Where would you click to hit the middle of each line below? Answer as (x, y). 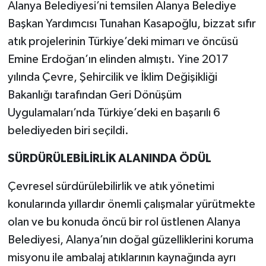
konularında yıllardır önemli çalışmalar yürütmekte (131, 205)
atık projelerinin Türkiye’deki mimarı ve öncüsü (123, 42)
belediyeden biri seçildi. (68, 131)
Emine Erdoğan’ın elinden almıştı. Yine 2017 (118, 60)
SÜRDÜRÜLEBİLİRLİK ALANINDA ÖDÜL (109, 159)
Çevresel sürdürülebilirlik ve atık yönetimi (111, 187)
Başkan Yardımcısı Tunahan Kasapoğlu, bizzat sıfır (132, 24)
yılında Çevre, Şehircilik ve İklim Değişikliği (112, 77)
